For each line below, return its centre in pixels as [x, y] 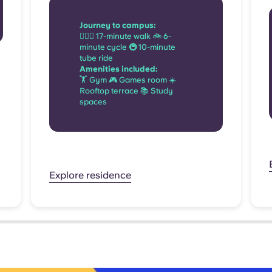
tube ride [96, 58]
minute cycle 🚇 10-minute [127, 47]
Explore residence [90, 175]
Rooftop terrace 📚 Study [126, 91]
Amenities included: [118, 69]
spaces [93, 102]
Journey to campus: [117, 25]
